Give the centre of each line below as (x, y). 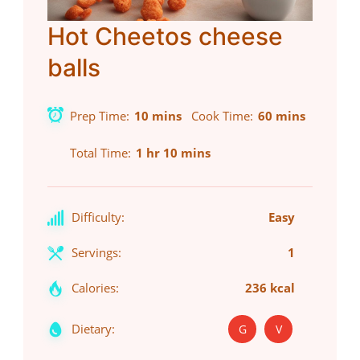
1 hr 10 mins (173, 153)
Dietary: (93, 329)
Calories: (95, 288)
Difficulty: (98, 217)
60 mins (282, 116)
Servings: (96, 253)
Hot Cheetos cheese (165, 37)
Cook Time (221, 116)
